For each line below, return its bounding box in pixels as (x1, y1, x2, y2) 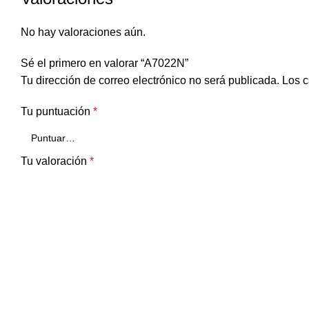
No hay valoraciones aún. (21, 26, 146, 39)
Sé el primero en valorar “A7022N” (21, 57, 188, 70)
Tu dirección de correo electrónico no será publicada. (21, 74, 279, 87)
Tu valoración (21, 155, 90, 168)
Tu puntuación (21, 106, 93, 118)
